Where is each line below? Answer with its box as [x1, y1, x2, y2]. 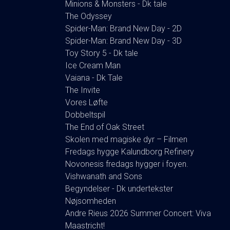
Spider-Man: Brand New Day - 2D [65, 23, 182, 33]
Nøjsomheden [65, 196, 116, 206]
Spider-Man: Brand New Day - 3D [65, 35, 182, 46]
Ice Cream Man [65, 60, 121, 70]
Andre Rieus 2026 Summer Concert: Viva [65, 208, 211, 218]
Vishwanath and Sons [65, 171, 142, 181]
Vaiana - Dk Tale [65, 72, 123, 83]
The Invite [65, 85, 100, 95]
